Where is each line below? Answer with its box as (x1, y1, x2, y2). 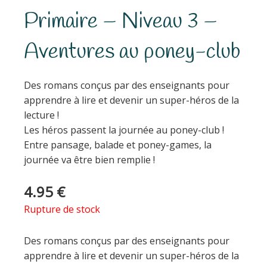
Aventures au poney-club (24, 37, 240, 67)
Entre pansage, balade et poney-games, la (24, 138, 212, 151)
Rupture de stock (24, 202, 100, 216)
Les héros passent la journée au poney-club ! (24, 123, 224, 136)
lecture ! (24, 108, 59, 122)
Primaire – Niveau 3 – (24, 7, 218, 36)
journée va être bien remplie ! (24, 153, 155, 166)
